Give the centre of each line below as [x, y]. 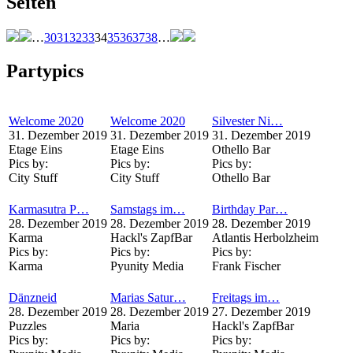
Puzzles [28, 325]
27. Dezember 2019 [261, 311]
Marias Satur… [148, 297]
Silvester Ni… [247, 121]
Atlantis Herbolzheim [265, 237]
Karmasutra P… [49, 209]
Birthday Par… [250, 209]
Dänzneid [33, 297]
